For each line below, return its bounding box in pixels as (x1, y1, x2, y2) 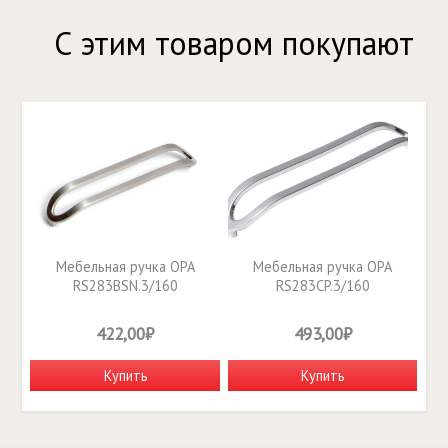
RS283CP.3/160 (275, 275, 370, 295)
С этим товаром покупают (54, 22, 414, 65)
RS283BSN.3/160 (72, 275, 178, 295)
